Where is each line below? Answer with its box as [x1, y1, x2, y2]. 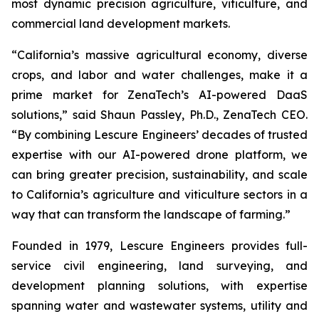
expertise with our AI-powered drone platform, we [11, 147, 308, 162]
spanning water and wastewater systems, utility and [11, 298, 308, 313]
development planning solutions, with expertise [11, 278, 308, 293]
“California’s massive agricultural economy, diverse [11, 48, 308, 62]
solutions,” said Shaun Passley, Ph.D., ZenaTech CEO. [11, 108, 308, 122]
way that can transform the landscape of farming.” [11, 207, 291, 221]
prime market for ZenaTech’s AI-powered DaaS [11, 88, 308, 102]
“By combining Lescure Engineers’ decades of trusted [11, 127, 308, 142]
